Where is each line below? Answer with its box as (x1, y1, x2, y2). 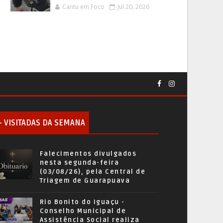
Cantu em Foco (62, 2, 105, 11)
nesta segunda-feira (39, 158, 119, 167)
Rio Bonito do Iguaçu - (39, 198, 125, 206)
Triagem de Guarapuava (39, 176, 130, 185)
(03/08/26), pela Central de (39, 167, 146, 176)
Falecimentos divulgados (39, 149, 137, 158)
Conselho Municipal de (39, 207, 126, 215)
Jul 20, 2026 (117, 2, 149, 11)
